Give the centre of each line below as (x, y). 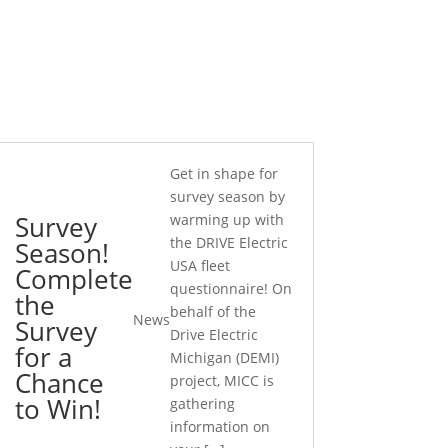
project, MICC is (221, 380)
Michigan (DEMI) (224, 357)
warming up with (226, 219)
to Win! (57, 408)
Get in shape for (223, 173)
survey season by (227, 196)
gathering (202, 403)
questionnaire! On (230, 288)
